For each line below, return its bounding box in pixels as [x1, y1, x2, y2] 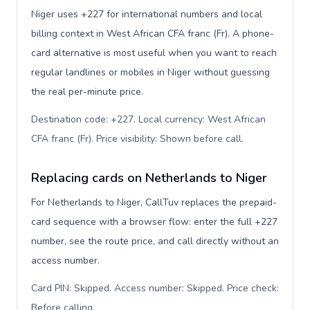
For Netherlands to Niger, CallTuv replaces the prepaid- [31, 196, 277, 209]
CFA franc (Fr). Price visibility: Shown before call [31, 132, 241, 145]
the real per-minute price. [31, 85, 143, 98]
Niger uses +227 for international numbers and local [31, 8, 262, 21]
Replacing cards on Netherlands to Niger [31, 170, 267, 186]
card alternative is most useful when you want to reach [31, 46, 277, 60]
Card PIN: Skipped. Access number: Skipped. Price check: [31, 282, 279, 295]
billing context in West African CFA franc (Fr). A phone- [31, 27, 274, 40]
